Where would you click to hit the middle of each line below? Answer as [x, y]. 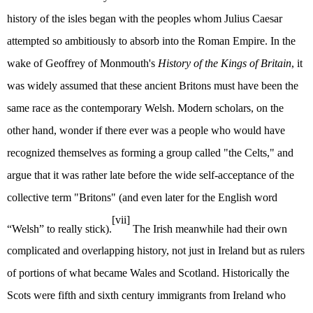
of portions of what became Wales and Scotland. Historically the [148, 273]
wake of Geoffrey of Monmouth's [82, 63]
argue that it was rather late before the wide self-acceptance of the [151, 175]
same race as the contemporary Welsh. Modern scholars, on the [145, 108]
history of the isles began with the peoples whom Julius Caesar [145, 18]
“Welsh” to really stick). [59, 228]
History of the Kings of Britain [225, 63]
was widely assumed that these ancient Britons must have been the [153, 85]
